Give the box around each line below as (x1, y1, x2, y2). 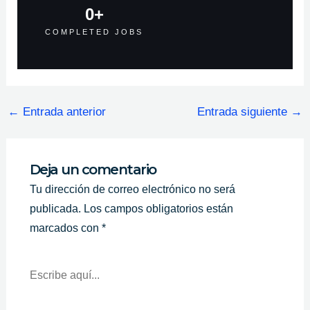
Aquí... (28, 264, 57, 275)
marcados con (29, 221, 102, 234)
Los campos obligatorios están (83, 202, 233, 215)
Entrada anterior (19, 104, 106, 118)
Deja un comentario (29, 161, 156, 178)
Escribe (28, 253, 63, 264)
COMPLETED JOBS (45, 27, 144, 36)
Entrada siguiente (197, 104, 291, 118)
